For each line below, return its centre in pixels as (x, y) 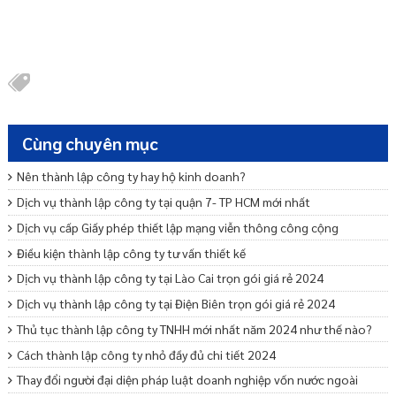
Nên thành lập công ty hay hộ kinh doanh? (131, 176)
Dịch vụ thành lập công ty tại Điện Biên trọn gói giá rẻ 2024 (176, 304)
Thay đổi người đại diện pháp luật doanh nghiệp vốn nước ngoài (187, 380)
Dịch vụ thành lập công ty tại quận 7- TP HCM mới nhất (164, 202)
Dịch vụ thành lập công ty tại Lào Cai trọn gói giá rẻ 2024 (170, 278)
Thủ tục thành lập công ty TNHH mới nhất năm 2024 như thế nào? (194, 328)
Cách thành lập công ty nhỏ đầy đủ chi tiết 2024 (146, 354)
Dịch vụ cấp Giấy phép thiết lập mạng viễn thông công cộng (178, 227)
